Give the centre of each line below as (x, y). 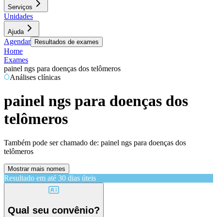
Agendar (17, 41)
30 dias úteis (77, 178)
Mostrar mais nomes (37, 169)
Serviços (20, 7)
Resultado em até (30, 178)
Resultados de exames (67, 42)
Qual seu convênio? (54, 210)
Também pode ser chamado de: (51, 142)
